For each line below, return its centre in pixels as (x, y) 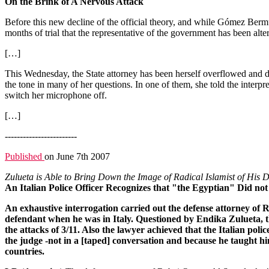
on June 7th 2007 (77, 156)
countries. (25, 251)
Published (25, 156)
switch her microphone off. (56, 95)
